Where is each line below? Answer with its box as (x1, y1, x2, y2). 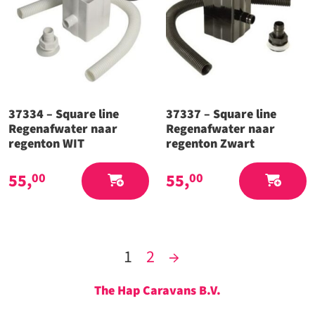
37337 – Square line (166, 105, 276, 124)
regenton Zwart (166, 135, 255, 153)
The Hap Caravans (94, 281, 199, 300)
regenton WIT (8, 135, 84, 153)
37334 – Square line (8, 105, 119, 124)
